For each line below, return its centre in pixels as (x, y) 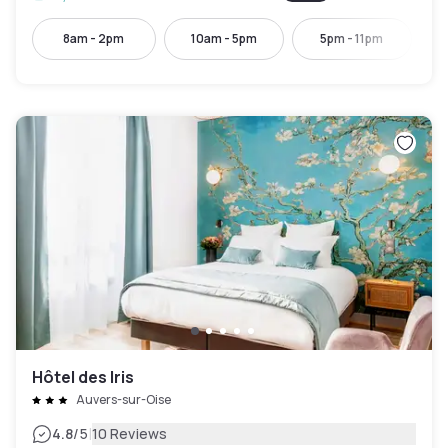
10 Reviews (129, 433)
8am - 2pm (94, 38)
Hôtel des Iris (83, 377)
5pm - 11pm (352, 38)
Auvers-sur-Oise (123, 399)
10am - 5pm (223, 38)
